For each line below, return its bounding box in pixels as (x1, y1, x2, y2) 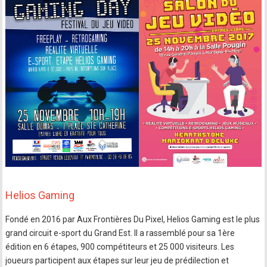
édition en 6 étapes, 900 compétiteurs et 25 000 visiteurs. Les (5, 241, 235, 252)
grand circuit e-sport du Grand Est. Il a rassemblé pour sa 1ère (5, 228, 235, 238)
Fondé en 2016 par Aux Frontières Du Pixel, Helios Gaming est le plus (5, 214, 260, 224)
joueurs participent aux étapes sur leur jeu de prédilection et (5, 255, 229, 265)
